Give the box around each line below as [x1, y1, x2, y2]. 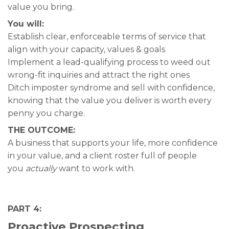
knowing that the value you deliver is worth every [8, 96, 212, 106]
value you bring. [8, 2, 74, 12]
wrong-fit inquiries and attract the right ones [8, 70, 190, 80]
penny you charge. [8, 108, 85, 119]
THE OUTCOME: [8, 125, 75, 135]
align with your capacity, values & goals [8, 44, 165, 55]
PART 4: [8, 204, 41, 214]
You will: [8, 19, 44, 29]
